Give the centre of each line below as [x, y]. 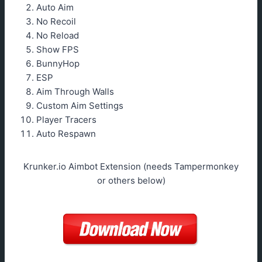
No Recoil [56, 22]
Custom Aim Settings [80, 106]
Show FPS [58, 50]
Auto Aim [55, 8]
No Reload [58, 36]
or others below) [131, 181]
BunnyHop [58, 64]
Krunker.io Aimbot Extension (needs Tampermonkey [131, 167]
